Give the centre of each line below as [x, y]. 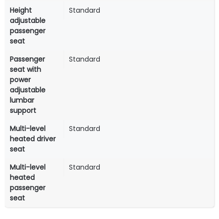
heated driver [33, 139]
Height [21, 11]
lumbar [22, 100]
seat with [25, 70]
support [23, 111]
